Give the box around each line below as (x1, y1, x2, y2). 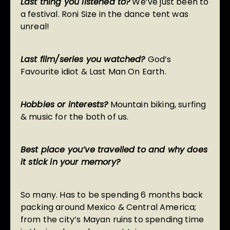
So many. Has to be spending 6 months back (21, 189, 203, 201)
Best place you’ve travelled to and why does (21, 144, 207, 156)
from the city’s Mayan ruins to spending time (21, 214, 204, 226)
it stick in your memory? (21, 156, 120, 168)
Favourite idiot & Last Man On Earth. (21, 66, 166, 78)
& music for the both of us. (21, 111, 129, 123)
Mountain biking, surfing (108, 99, 206, 111)
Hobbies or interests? (21, 99, 108, 111)
